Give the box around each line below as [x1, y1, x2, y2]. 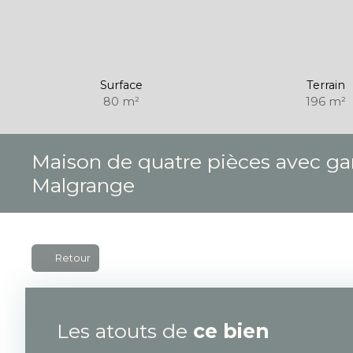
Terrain [306, 77, 345, 92]
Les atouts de [57, 318, 193, 343]
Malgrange [32, 173, 135, 197]
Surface [100, 77, 143, 92]
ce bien [193, 318, 269, 343]
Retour [54, 251, 91, 264]
